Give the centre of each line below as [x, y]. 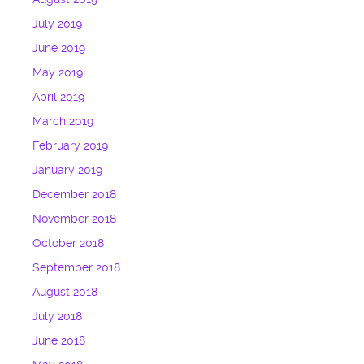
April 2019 [59, 97]
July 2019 [58, 24]
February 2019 [71, 146]
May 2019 [58, 73]
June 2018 [59, 341]
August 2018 [65, 292]
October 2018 [69, 244]
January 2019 [68, 171]
